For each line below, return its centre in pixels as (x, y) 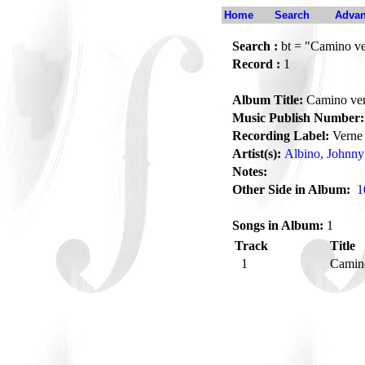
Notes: (250, 172)
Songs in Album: (278, 225)
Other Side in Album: (291, 189)
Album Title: (268, 100)
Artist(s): (257, 154)
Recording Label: (281, 136)
